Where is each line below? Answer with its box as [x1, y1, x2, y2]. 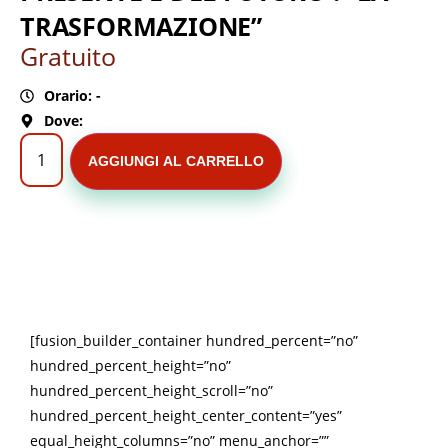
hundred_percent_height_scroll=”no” [30, 381, 273, 401]
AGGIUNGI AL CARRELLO [88, 153, 264, 170]
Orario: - [44, 86, 101, 106]
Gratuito [20, 39, 116, 73]
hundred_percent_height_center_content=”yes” [30, 406, 342, 426]
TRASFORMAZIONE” [20, 8, 263, 43]
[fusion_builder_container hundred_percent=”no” [30, 331, 358, 351]
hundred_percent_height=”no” [30, 356, 231, 376]
